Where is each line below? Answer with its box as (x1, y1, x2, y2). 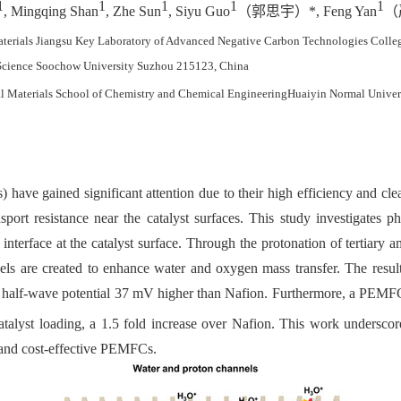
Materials (7, 86, 55, 100)
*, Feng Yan (309, 4, 377, 20)
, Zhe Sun (106, 4, 161, 20)
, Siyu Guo (168, 4, 230, 20)
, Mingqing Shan (4, 4, 98, 20)
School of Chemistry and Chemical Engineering (55, 86, 287, 100)
